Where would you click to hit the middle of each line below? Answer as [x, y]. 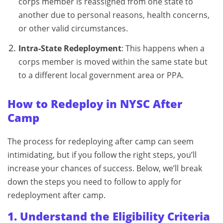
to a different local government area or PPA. [101, 75]
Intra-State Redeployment [70, 48]
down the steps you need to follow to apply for [95, 181]
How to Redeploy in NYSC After [95, 104]
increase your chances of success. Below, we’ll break [105, 168]
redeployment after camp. [56, 195]
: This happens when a [163, 48]
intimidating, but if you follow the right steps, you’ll [102, 155]
